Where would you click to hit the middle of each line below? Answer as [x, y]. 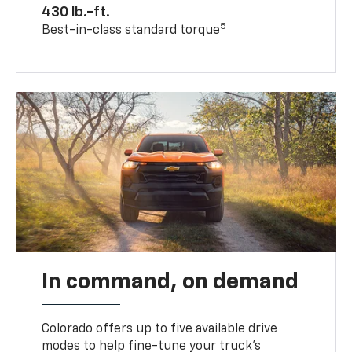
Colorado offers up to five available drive [160, 329]
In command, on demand [170, 282]
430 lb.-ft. [76, 12]
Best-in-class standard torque [131, 30]
